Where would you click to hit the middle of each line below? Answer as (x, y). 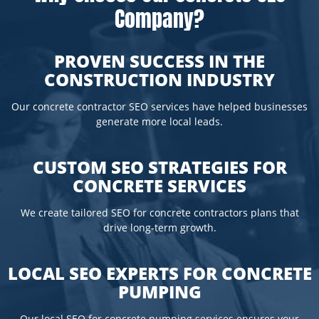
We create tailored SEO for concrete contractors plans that (159, 213)
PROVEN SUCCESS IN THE (159, 61)
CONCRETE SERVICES (159, 185)
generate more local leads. (159, 122)
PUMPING (159, 292)
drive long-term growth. (159, 228)
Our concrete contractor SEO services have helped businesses (159, 107)
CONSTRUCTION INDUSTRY (159, 79)
